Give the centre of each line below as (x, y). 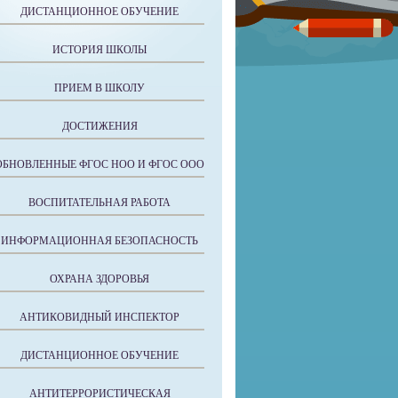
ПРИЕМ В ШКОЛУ (99, 88)
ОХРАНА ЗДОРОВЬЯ (99, 279)
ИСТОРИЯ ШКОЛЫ (99, 50)
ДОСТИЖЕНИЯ (99, 126)
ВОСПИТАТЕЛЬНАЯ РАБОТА (99, 203)
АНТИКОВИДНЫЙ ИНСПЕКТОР (99, 317)
